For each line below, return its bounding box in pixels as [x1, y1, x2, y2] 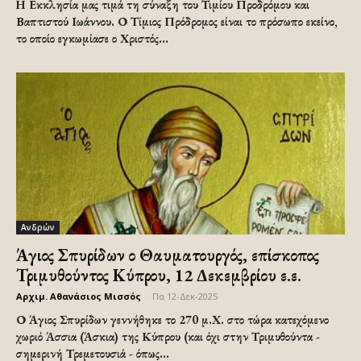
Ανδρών [21, 222, 55, 234]
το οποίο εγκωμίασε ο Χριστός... [16, 30, 168, 46]
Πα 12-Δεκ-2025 [152, 290, 218, 303]
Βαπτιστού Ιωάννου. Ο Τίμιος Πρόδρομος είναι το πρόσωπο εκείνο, [16, 13, 338, 29]
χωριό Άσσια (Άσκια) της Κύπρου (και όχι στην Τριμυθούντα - [16, 329, 320, 345]
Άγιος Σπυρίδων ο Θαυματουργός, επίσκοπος [16, 244, 319, 267]
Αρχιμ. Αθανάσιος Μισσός [16, 290, 141, 303]
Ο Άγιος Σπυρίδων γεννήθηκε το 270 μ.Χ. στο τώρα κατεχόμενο [16, 312, 329, 328]
